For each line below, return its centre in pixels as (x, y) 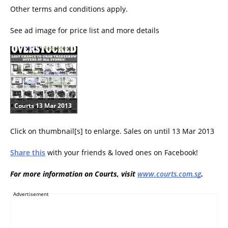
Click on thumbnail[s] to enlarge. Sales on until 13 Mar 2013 (112, 131)
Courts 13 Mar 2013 (43, 105)
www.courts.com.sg (169, 174)
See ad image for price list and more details (85, 30)
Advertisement (31, 194)
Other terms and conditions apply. (69, 9)
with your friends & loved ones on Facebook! (122, 152)
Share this (28, 152)
